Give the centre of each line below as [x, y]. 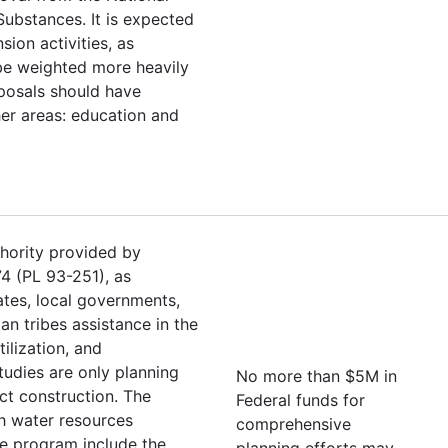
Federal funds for [300, 399]
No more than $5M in [316, 375]
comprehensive [293, 423]
